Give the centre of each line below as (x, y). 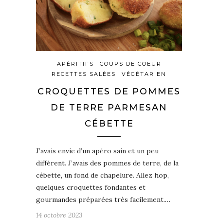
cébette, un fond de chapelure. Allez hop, (102, 175)
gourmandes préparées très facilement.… (103, 199)
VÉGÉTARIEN (144, 74)
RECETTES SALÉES (84, 74)
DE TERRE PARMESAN (109, 107)
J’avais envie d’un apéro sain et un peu (97, 151)
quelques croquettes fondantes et (91, 187)
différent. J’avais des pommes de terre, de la (107, 163)
